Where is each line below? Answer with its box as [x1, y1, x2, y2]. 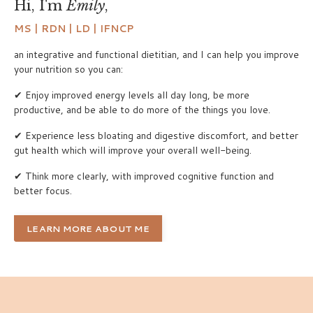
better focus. [14, 183, 72, 198]
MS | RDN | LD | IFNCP [14, 21, 133, 36]
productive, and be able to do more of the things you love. [14, 102, 270, 117]
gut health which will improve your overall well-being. [14, 143, 252, 157]
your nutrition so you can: [14, 61, 123, 76]
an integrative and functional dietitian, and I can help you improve [14, 47, 299, 61]
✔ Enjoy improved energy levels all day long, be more [14, 87, 249, 102]
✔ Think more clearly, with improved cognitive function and [14, 168, 274, 183]
